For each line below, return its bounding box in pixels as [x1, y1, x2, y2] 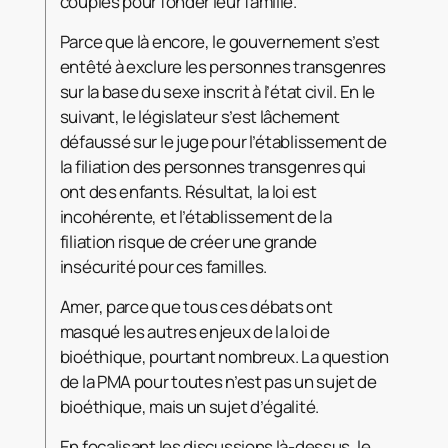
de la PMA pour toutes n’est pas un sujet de [59, 369, 377, 393]
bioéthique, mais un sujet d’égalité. [59, 394, 319, 418]
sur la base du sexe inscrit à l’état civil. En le [59, 79, 376, 103]
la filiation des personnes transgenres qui [59, 154, 367, 178]
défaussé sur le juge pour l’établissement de [59, 129, 387, 153]
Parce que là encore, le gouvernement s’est [59, 29, 381, 53]
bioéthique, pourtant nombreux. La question [59, 344, 390, 368]
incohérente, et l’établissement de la [59, 204, 332, 228]
